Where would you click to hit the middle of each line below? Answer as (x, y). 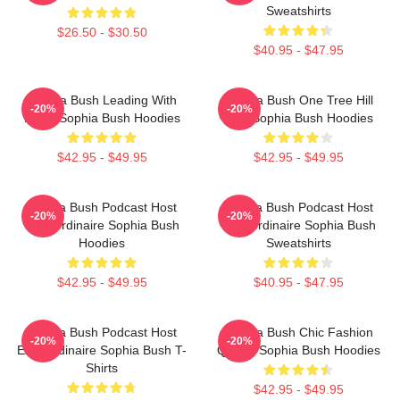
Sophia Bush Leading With (102, 100)
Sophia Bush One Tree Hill (298, 100)
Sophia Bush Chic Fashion (298, 333)
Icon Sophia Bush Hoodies (298, 118)
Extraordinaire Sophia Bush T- (102, 350)
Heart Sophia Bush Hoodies (102, 118)
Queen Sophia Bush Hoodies (298, 350)
